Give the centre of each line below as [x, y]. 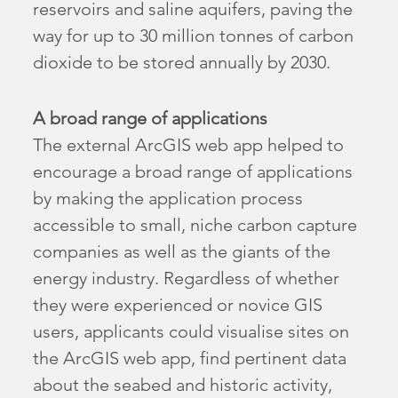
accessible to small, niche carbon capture [195, 224]
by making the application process [168, 198]
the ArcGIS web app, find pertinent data [190, 358]
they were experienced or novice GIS [178, 304]
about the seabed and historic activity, [183, 384]
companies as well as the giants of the [182, 251]
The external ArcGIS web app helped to [189, 144]
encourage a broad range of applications [193, 171]
